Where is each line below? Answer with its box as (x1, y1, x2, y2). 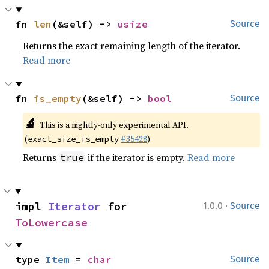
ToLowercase (15, 216, 88, 229)
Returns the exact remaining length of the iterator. (23, 39, 241, 52)
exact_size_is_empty (28, 133, 119, 144)
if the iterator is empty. (85, 151, 188, 164)
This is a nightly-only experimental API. (39, 119, 189, 131)
